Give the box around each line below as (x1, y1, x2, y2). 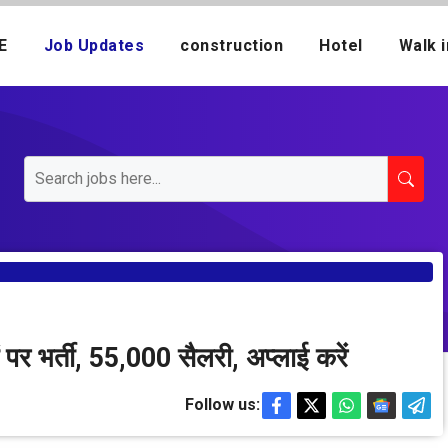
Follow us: (184, 395, 260, 414)
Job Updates (43, 36, 144, 55)
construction (180, 36, 283, 55)
